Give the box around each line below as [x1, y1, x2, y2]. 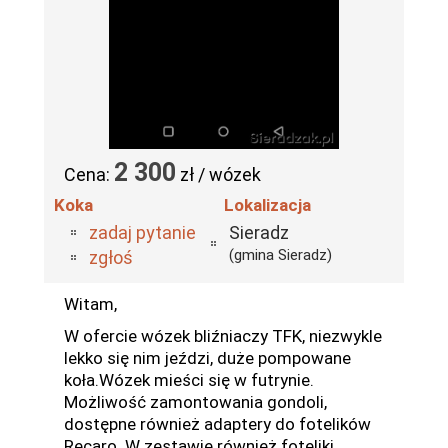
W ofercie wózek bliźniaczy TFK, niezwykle [64, 326, 382, 346]
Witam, [64, 294, 117, 314]
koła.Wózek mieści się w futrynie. [64, 370, 314, 390]
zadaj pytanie [89, 222, 196, 243]
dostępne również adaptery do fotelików [64, 414, 371, 434]
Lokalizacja [224, 195, 311, 215]
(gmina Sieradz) [229, 246, 332, 264]
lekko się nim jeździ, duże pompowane [64, 348, 351, 368]
